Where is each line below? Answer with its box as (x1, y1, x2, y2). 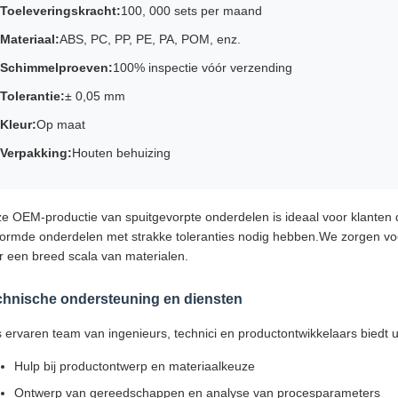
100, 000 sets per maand (121, 4, 262, 18)
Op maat (36, 117, 85, 131)
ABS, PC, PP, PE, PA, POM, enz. (60, 32, 241, 46)
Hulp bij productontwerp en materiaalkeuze (14, 359, 255, 373)
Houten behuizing (72, 146, 171, 160)
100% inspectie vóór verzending (113, 60, 292, 75)
